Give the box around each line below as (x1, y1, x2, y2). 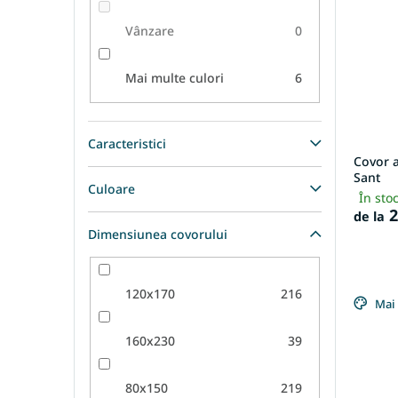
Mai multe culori (124, 68, 224, 86)
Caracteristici (88, 135, 166, 153)
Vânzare (124, 21, 174, 39)
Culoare (88, 180, 135, 198)
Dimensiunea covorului (88, 226, 227, 243)
